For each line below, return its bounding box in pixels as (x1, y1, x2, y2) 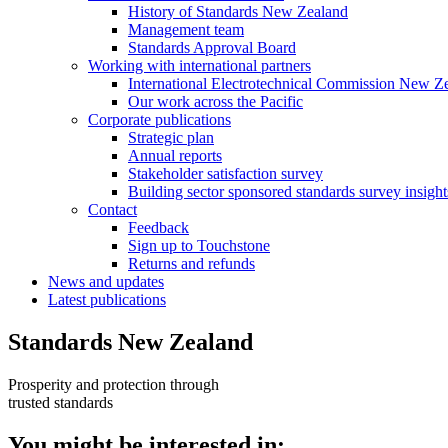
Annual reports (128, 147, 222, 165)
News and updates (48, 273, 164, 291)
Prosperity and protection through (8, 376, 219, 393)
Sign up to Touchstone (128, 237, 270, 255)
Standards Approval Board (128, 39, 296, 57)
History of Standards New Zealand (128, 3, 348, 21)
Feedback (128, 219, 189, 237)
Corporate (88, 111, 155, 129)
